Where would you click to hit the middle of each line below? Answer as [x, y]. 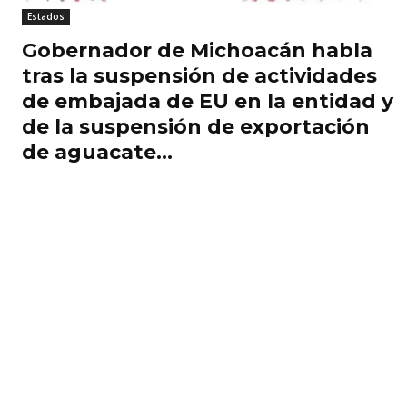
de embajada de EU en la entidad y [208, 101]
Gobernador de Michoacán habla [197, 50]
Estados [46, 16]
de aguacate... [97, 152]
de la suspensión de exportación [196, 126]
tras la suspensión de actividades [199, 75]
